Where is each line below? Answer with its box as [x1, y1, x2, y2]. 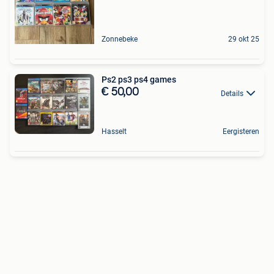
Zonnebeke [102, 35, 138, 44]
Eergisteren [223, 127, 259, 136]
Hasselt [102, 127, 127, 136]
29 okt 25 [228, 35, 259, 44]
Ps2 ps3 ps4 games [102, 75, 176, 85]
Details [221, 89, 243, 98]
